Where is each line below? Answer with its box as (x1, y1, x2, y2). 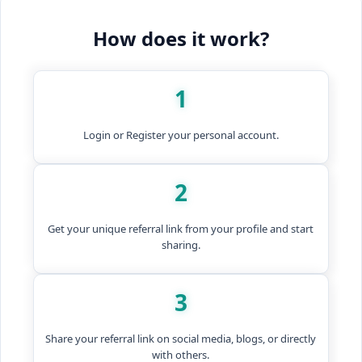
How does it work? (93, 25, 269, 53)
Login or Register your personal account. (82, 128, 279, 143)
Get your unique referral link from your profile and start (48, 221, 314, 237)
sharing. (161, 238, 200, 253)
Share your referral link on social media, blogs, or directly (45, 331, 317, 347)
